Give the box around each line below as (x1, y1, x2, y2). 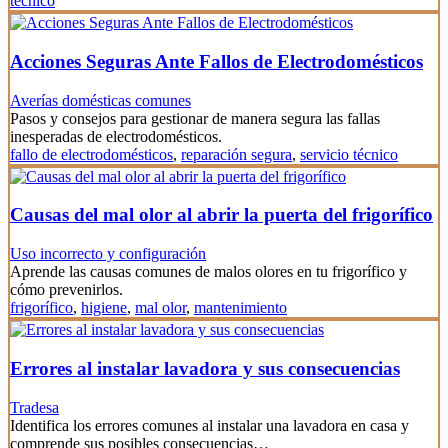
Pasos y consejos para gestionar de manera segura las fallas (10, 109, 380, 127)
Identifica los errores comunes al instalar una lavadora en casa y (10, 416, 409, 434)
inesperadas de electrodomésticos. (10, 127, 222, 145)
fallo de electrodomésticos (10, 145, 173, 163)
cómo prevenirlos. (10, 281, 123, 299)
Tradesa (10, 398, 59, 416)
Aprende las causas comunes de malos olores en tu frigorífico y (10, 263, 407, 281)
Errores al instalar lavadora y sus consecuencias (10, 357, 400, 379)
